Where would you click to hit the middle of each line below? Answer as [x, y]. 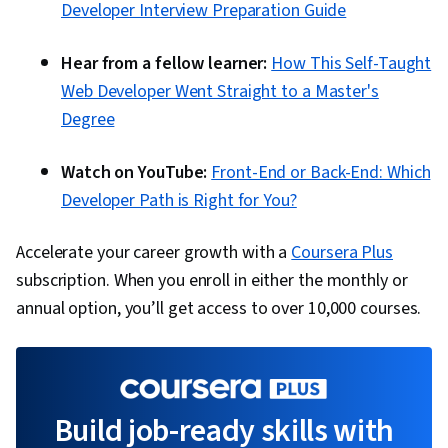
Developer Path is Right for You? [179, 201]
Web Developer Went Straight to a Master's [220, 92]
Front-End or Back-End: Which [321, 173]
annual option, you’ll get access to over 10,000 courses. [221, 309]
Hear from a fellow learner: [164, 64]
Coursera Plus [342, 253]
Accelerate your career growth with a [154, 253]
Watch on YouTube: [134, 173]
